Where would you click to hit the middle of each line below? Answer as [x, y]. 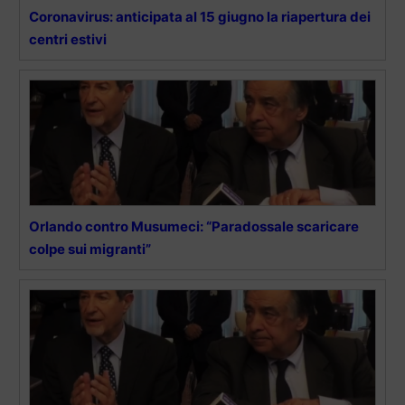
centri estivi [68, 39]
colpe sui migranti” [90, 249]
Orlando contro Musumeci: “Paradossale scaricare [194, 226]
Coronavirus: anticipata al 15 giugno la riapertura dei [200, 16]
